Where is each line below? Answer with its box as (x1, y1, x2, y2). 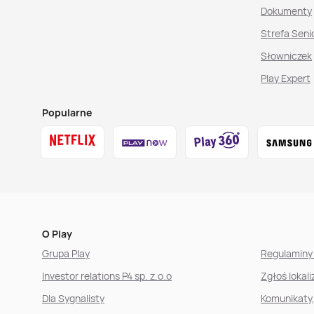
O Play (42, 227, 72, 240)
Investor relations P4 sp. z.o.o (42, 269, 172, 282)
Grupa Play (42, 247, 90, 260)
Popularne (42, 106, 92, 119)
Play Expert (260, 71, 310, 85)
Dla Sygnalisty (42, 292, 104, 305)
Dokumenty (260, 4, 312, 18)
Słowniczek (260, 49, 312, 62)
